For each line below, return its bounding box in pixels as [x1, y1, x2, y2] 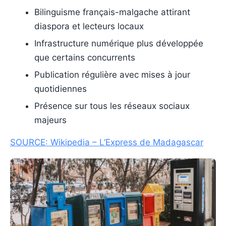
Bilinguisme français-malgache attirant [34, 7, 190, 17]
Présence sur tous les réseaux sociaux [34, 100, 190, 111]
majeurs [34, 115, 67, 125]
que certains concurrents [34, 52, 135, 63]
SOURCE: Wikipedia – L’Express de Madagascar [10, 137, 203, 147]
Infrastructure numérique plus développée [34, 38, 203, 48]
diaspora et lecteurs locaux [34, 21, 144, 31]
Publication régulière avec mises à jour [34, 69, 190, 80]
